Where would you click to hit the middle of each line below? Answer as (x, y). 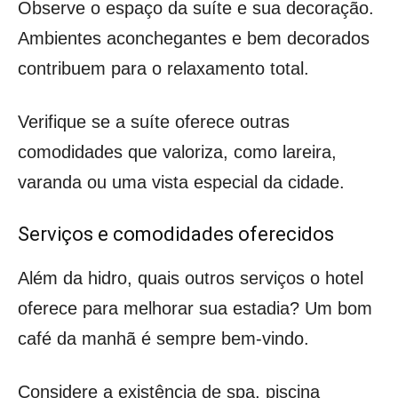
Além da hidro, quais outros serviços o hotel (191, 278)
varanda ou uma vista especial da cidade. (181, 182)
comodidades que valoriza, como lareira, (177, 151)
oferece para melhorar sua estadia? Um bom (195, 308)
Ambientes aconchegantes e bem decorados (194, 38)
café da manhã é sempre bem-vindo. (163, 338)
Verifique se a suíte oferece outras (154, 121)
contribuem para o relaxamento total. (163, 68)
